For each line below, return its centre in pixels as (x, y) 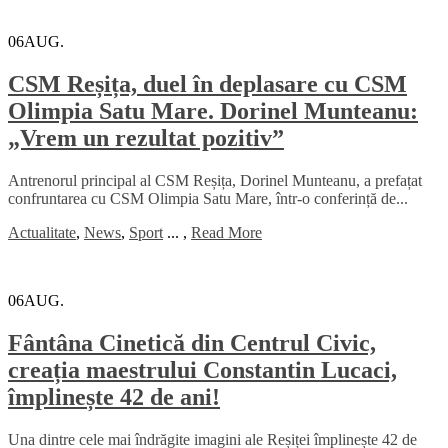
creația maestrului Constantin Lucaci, (202, 369)
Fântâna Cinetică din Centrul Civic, (192, 342)
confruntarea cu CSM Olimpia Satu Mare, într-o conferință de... (208, 198)
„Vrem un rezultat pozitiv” (146, 138)
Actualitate (42, 232)
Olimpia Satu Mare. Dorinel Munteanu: (213, 111)
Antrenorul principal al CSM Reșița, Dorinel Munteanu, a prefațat (215, 180)
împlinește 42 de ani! (114, 396)
